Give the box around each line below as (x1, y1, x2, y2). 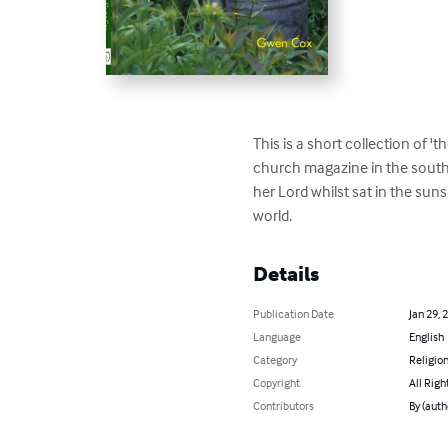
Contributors (253, 397, 315, 413)
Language (253, 328, 302, 344)
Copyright (253, 374, 301, 390)
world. (253, 204, 293, 225)
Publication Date (253, 305, 335, 321)
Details (253, 261, 320, 286)
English (408, 328, 444, 344)
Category (253, 351, 298, 367)
